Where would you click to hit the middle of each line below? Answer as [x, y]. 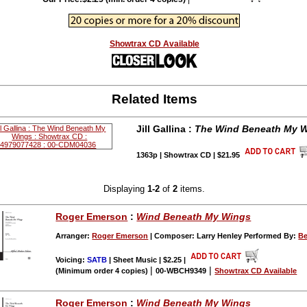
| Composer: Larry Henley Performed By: [223, 235]
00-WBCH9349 [181, 270]
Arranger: [74, 235]
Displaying [126, 188]
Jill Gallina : [166, 129]
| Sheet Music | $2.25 [146, 259]
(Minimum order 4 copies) [103, 270]
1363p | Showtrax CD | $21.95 [189, 155]
